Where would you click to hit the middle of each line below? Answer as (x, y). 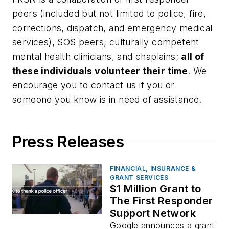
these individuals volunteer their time (100, 71)
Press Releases (68, 142)
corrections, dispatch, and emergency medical (112, 28)
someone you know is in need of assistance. (107, 100)
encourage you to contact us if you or (94, 85)
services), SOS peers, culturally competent (106, 42)
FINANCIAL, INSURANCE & (153, 169)
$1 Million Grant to (156, 189)
